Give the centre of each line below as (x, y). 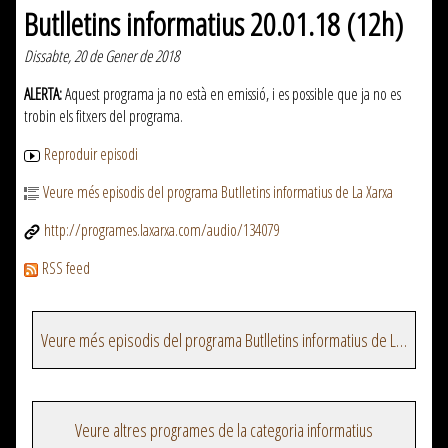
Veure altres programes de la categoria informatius (224, 430)
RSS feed (66, 268)
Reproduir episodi (91, 154)
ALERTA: (43, 94)
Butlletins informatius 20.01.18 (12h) (213, 24)
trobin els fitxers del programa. (103, 116)
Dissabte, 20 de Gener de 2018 (101, 56)
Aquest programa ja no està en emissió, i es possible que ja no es (231, 94)
